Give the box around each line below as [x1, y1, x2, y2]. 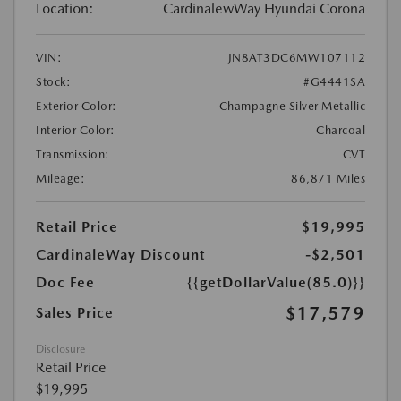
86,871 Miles [291, 171, 365, 185]
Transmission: [36, 147, 110, 161]
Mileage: [36, 171, 85, 185]
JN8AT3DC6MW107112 [227, 50, 365, 64]
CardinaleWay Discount [36, 245, 205, 263]
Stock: [36, 74, 71, 89]
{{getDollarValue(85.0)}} [187, 273, 365, 291]
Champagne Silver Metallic [218, 98, 365, 113]
